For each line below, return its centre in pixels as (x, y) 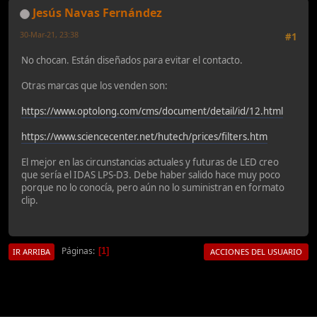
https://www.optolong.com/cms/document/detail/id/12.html (152, 111)
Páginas (77, 251)
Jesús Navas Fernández (97, 12)
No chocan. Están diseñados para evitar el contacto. (132, 60)
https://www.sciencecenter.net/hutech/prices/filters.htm (144, 137)
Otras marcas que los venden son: (94, 86)
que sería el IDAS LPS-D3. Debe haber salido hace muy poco (151, 175)
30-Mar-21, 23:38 (49, 34)
